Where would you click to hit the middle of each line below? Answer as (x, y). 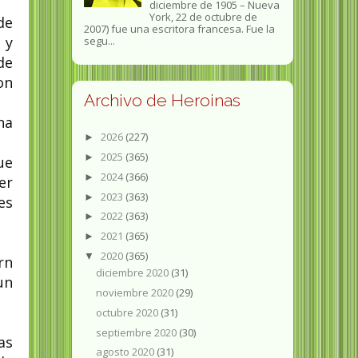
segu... (99, 41)
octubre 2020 (129, 312)
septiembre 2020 (138, 332)
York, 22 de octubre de (203, 17)
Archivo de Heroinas (162, 101)
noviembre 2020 (136, 293)
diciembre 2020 (134, 273)
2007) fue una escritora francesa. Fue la (179, 29)
